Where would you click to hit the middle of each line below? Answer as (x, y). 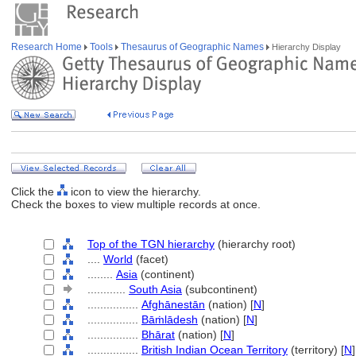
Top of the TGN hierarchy (151, 244)
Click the (34, 192)
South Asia (155, 289)
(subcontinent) (220, 289)
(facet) (151, 259)
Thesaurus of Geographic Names (192, 47)
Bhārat (158, 335)
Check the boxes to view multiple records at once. (136, 204)
